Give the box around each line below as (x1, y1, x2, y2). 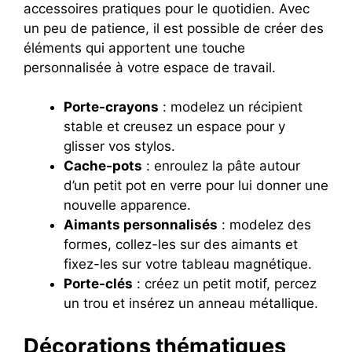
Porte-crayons (64, 99, 159, 115)
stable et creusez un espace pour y (64, 119, 285, 135)
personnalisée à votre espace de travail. (24, 59, 276, 75)
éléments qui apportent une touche (24, 39, 245, 56)
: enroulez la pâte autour (142, 158, 300, 174)
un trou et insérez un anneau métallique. (64, 295, 318, 312)
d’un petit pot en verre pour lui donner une (64, 178, 328, 194)
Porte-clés (64, 276, 133, 292)
